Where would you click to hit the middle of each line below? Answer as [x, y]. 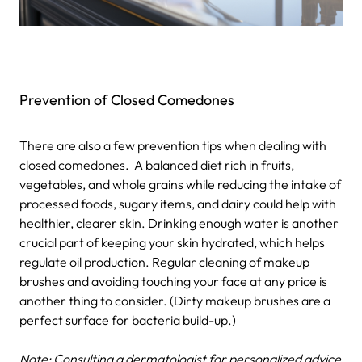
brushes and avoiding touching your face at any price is [173, 281]
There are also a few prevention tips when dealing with [173, 145]
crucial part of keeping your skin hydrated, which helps [172, 242]
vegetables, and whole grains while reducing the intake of [180, 184]
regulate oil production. [84, 261]
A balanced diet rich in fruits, [214, 164]
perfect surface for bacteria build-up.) [128, 320]
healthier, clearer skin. [82, 223]
